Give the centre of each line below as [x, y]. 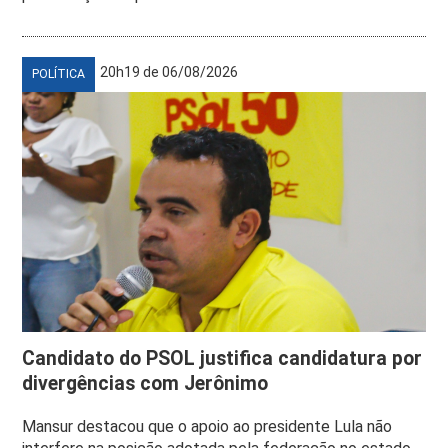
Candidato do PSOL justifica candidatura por [222, 359]
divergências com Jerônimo [145, 384]
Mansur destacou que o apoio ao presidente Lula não [207, 427]
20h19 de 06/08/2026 [169, 72]
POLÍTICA [59, 74]
